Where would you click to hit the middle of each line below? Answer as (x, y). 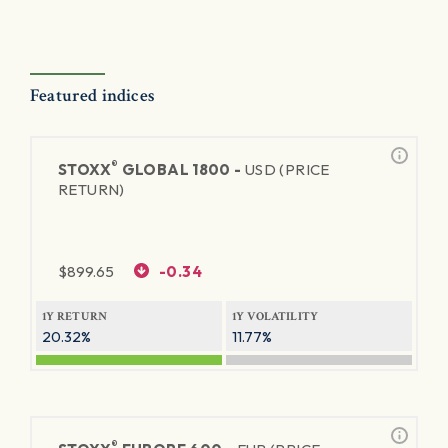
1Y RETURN (75, 316)
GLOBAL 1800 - (181, 169)
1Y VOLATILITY (275, 316)
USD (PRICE (287, 169)
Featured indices (92, 95)
